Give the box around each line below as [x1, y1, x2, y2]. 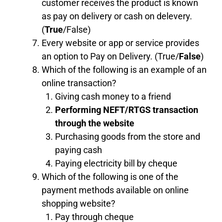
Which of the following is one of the [42, 171, 178, 182]
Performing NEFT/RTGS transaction [55, 104, 198, 115]
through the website [55, 117, 134, 128]
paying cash [55, 144, 102, 155]
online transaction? [42, 77, 116, 88]
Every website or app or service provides [42, 37, 199, 48]
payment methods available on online [42, 184, 189, 195]
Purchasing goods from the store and [55, 131, 200, 142]
